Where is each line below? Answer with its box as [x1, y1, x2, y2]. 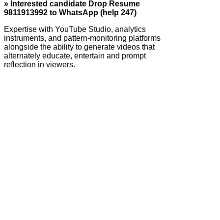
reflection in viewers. [4, 60, 75, 69]
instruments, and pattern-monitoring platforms [4, 33, 161, 42]
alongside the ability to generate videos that [4, 42, 155, 51]
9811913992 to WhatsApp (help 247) [4, 8, 137, 17]
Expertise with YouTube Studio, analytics [4, 25, 146, 33]
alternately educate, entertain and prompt [4, 51, 146, 60]
